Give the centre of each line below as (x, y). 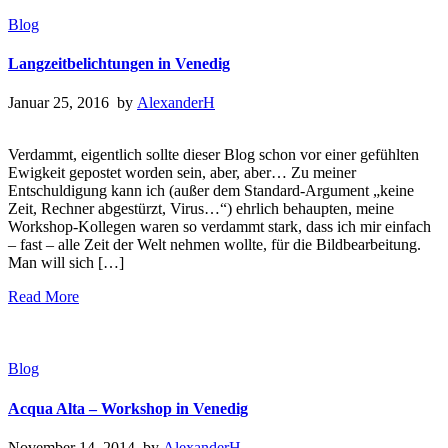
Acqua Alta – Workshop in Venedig (128, 408)
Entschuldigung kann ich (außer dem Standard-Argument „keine (211, 191)
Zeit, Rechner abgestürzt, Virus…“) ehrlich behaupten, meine (201, 209)
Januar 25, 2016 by (72, 103)
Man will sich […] (66, 263)
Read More (43, 297)
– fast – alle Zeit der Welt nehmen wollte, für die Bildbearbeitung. (214, 245)
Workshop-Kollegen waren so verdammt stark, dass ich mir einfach (219, 227)
